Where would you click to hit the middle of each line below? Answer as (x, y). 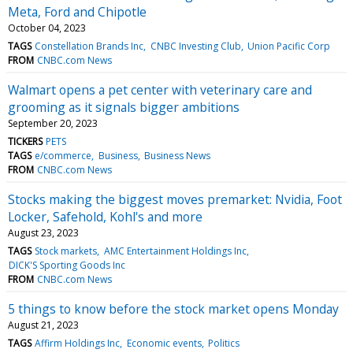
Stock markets (66, 251)
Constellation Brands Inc (89, 46)
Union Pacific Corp (288, 46)
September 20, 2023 (53, 123)
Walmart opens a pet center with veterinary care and (160, 89)
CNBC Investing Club (195, 46)
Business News (177, 155)
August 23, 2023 (43, 232)
